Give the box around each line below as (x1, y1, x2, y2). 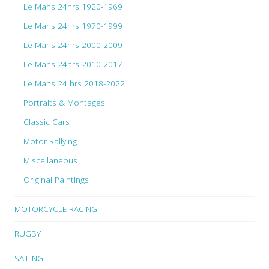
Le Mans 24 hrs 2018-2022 (23, 77, 125, 89)
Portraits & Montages (23, 96, 105, 108)
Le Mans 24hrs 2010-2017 (23, 58, 122, 70)
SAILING (14, 252, 43, 264)
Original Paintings (23, 173, 89, 185)
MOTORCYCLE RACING (14, 202, 97, 214)
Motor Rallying (23, 134, 77, 147)
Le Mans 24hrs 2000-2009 (23, 38, 122, 50)
